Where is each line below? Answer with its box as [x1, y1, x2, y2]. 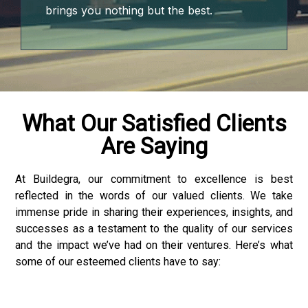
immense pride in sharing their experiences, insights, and [15, 205, 293, 219]
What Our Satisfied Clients [21, 109, 287, 137]
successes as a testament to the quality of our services [15, 221, 293, 235]
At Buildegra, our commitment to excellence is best [15, 172, 293, 186]
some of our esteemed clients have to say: [15, 254, 221, 268]
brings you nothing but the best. [45, 3, 213, 17]
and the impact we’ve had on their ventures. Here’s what [15, 238, 293, 252]
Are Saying [100, 132, 208, 159]
